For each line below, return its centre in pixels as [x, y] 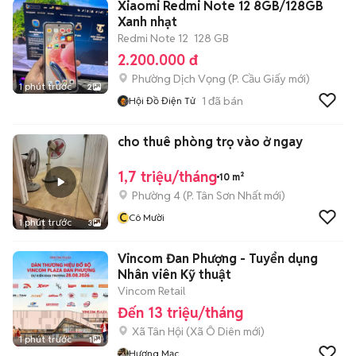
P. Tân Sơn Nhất [224, 195]
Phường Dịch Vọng [179, 79]
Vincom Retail [151, 291]
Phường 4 [156, 195]
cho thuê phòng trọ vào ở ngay [210, 142]
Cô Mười [147, 217]
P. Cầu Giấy [259, 79]
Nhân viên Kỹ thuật [174, 275]
